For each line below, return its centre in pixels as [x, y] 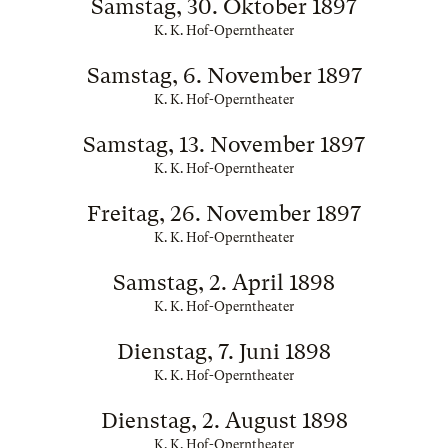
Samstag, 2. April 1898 [224, 282]
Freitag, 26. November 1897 [224, 213]
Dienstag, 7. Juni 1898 [224, 351]
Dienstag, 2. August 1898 [224, 420]
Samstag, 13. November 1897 [224, 144]
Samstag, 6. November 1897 [224, 75]
